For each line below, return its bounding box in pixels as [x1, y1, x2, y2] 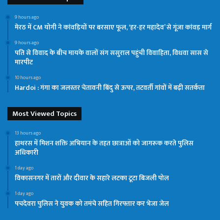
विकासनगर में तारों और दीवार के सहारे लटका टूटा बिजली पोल [15, 172, 169, 184]
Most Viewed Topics [12, 107, 77, 120]
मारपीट [15, 56, 33, 68]
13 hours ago [15, 129, 41, 137]
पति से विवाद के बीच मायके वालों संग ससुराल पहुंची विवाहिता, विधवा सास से [15, 47, 208, 58]
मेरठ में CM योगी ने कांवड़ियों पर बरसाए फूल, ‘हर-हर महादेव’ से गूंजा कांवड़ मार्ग [15, 21, 212, 33]
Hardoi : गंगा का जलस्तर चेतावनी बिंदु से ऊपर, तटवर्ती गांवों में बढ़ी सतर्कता [15, 82, 205, 93]
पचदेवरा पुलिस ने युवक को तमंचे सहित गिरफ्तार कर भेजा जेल [15, 197, 169, 209]
